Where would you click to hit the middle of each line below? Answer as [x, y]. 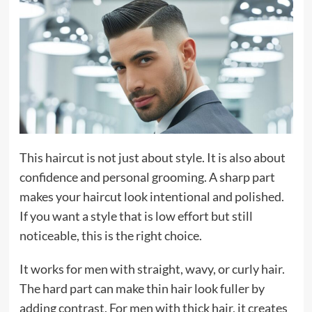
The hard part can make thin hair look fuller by [142, 288]
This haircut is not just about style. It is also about [152, 157]
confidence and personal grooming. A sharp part [147, 177]
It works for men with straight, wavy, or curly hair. [152, 268]
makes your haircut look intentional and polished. [151, 196]
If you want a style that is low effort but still [136, 216]
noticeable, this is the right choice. [110, 235]
